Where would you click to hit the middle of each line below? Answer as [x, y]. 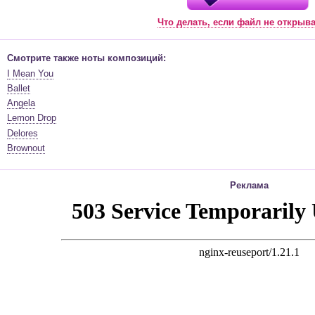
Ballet [19, 88]
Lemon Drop [32, 118]
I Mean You [30, 73]
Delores [22, 133]
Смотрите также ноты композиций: [86, 58]
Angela [21, 103]
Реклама [249, 186]
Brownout [26, 148]
